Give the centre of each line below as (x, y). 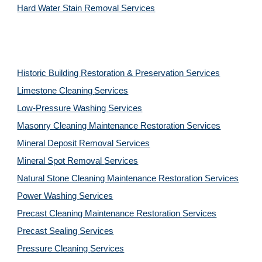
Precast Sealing (49, 231)
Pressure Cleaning (54, 249)
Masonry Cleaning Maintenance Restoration (102, 126)
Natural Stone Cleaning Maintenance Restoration (111, 178)
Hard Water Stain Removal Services (86, 8)
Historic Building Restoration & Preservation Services (119, 73)
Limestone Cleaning (55, 91)
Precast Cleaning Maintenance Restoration (100, 213)
